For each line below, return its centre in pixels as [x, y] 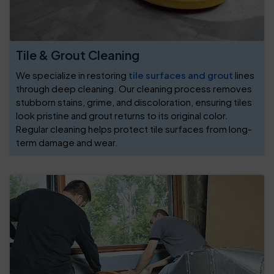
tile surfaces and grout [181, 75]
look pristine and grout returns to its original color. [122, 115]
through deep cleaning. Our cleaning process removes [134, 88]
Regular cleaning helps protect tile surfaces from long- [134, 128]
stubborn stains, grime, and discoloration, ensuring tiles [134, 102]
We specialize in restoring [72, 75]
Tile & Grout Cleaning [78, 54]
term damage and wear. [67, 142]
